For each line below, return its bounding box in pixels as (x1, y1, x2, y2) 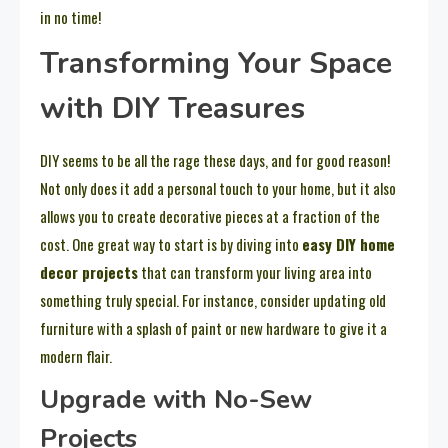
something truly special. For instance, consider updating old (40, 288, 386, 311)
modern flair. (40, 344, 112, 367)
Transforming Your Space (40, 42, 392, 84)
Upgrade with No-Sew (40, 381, 312, 417)
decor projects (40, 260, 138, 283)
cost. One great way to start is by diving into (40, 232, 302, 255)
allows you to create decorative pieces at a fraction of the (40, 204, 380, 227)
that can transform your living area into (138, 260, 372, 283)
